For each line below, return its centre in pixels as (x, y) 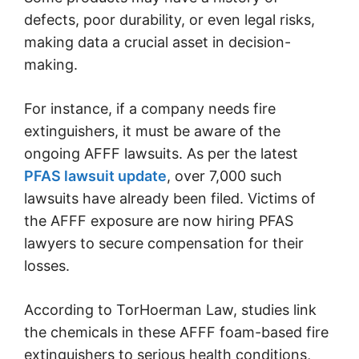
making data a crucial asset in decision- (157, 42)
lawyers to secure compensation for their (164, 243)
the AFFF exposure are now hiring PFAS (159, 220)
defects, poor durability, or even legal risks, (169, 19)
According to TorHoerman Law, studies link (170, 309)
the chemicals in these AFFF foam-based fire (176, 332)
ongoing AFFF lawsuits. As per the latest (161, 153)
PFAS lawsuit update (95, 175)
